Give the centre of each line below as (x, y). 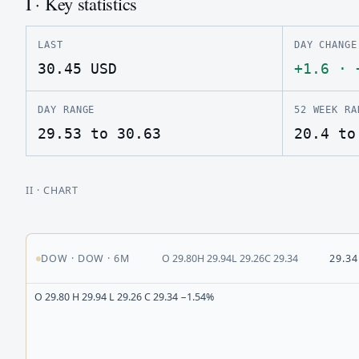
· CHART (56, 191)
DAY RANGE (67, 110)
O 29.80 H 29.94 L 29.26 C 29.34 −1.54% (124, 297)
